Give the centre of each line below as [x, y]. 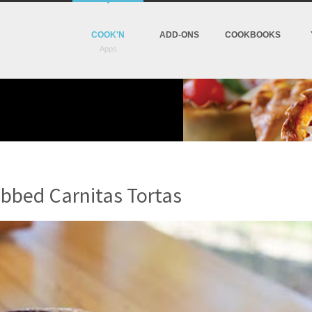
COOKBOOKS [253, 35]
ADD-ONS [179, 35]
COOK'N [108, 35]
